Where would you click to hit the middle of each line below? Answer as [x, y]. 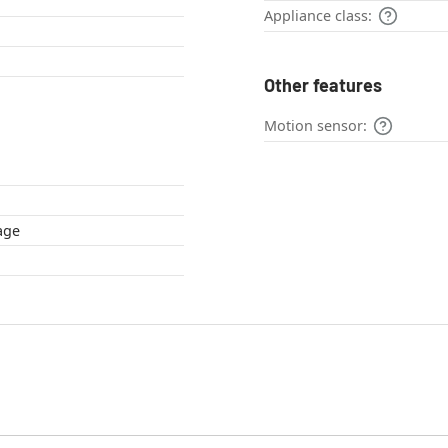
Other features [323, 84]
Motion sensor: [315, 125]
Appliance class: [318, 15]
